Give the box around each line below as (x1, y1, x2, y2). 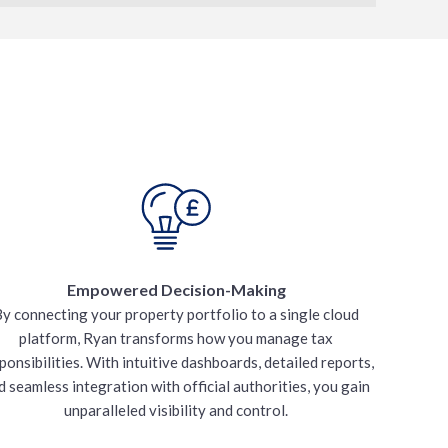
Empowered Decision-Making (66, 280, 286, 299)
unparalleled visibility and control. (64, 401, 288, 419)
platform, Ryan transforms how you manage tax (19, 329, 333, 347)
